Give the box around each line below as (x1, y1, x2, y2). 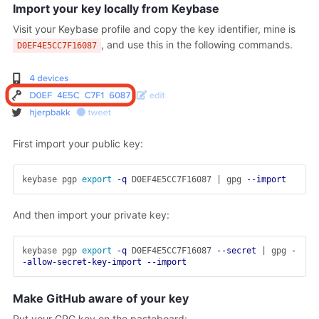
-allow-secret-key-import (22, 256, 142, 267)
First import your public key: (13, 137, 143, 150)
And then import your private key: (13, 208, 169, 221)
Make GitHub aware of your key (13, 291, 189, 305)
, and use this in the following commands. (100, 38, 293, 51)
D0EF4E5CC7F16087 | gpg (127, 174, 246, 184)
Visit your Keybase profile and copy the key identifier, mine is (13, 22, 296, 35)
